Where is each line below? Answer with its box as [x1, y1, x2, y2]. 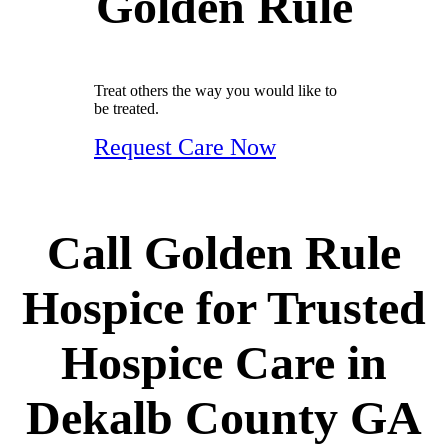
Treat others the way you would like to [94, 82, 337, 100]
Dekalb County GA [26, 391, 422, 445]
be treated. [94, 100, 159, 118]
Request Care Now [94, 134, 276, 161]
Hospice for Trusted [22, 281, 426, 335]
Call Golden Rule [47, 226, 401, 280]
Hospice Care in [61, 336, 387, 390]
